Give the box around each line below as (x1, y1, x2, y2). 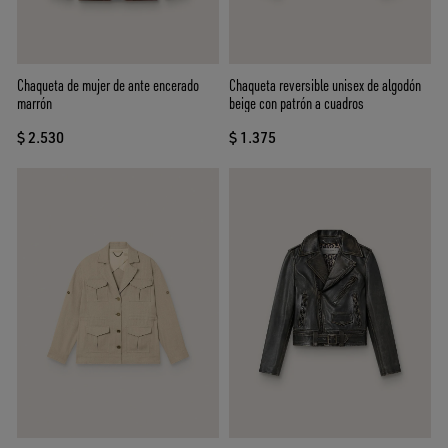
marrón (17, 93, 52, 114)
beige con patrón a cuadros (229, 93, 364, 114)
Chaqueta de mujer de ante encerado (17, 75, 199, 96)
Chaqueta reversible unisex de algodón (229, 75, 421, 96)
